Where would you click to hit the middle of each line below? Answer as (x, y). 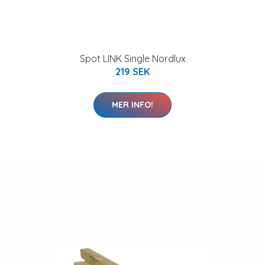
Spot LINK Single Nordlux (132, 59)
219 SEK (132, 72)
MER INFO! (132, 105)
